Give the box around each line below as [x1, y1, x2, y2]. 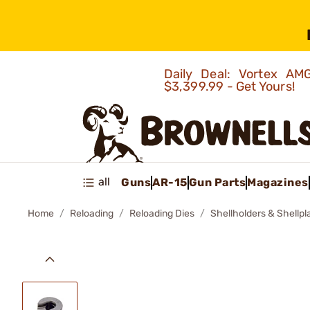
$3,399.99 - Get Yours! [163, 79, 298, 94]
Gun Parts [188, 175, 246, 189]
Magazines [247, 175, 309, 189]
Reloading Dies [129, 208, 194, 219]
